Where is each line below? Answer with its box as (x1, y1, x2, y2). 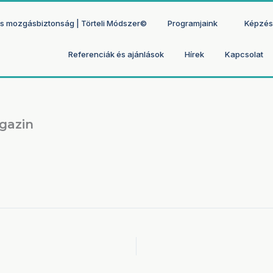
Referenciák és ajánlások (68, 49, 165, 59)
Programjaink (167, 18, 218, 28)
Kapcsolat (225, 49, 264, 59)
